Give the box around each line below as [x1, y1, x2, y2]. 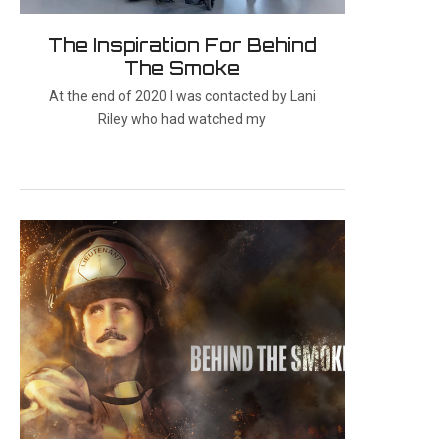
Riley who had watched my [98, 110, 267, 127]
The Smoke [124, 56, 241, 79]
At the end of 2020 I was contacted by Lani [48, 87, 316, 104]
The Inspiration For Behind [47, 33, 317, 56]
